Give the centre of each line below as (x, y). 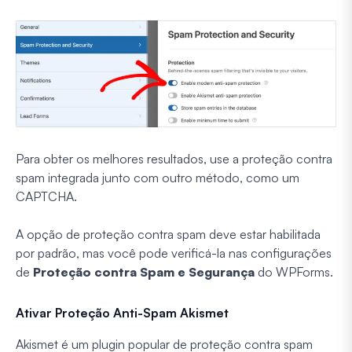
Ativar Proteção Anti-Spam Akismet (122, 312)
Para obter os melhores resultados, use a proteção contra (174, 158)
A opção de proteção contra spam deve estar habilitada (168, 234)
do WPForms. (294, 271)
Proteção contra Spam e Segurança (144, 271)
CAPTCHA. (46, 196)
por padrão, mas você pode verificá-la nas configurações (174, 253)
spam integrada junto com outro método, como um (158, 177)
